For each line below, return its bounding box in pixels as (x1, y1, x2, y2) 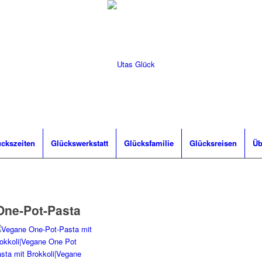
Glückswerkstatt (51, 137, 108, 149)
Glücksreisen (189, 137, 237, 149)
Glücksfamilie (124, 137, 174, 149)
